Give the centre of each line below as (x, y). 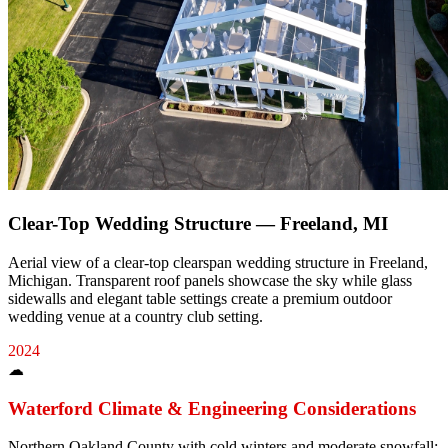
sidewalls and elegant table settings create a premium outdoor (200, 298)
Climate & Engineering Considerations (254, 408)
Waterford (50, 408)
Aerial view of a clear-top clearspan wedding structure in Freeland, (218, 262)
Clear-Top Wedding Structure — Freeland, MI (198, 224)
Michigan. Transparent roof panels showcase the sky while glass (210, 280)
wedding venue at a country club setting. (135, 316)
